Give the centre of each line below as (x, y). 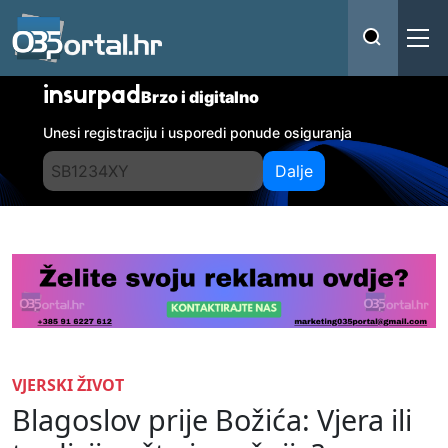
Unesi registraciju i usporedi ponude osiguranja (198, 132)
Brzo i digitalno (200, 97)
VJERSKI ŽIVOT (68, 384)
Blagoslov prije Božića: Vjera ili (212, 419)
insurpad (92, 97)
